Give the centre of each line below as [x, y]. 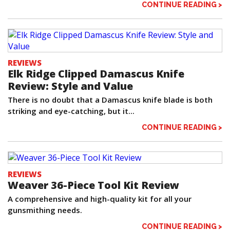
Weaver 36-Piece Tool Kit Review [93, 185]
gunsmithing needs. [45, 210]
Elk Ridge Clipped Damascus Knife [96, 74]
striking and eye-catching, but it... [71, 111]
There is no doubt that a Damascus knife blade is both [110, 100]
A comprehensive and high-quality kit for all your [100, 199]
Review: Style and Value [70, 86]
